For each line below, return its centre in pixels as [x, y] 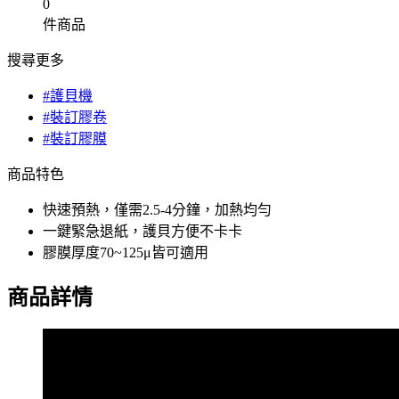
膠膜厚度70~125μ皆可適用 [126, 253]
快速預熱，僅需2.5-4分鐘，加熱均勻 [157, 210]
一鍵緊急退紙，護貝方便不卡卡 [142, 232]
